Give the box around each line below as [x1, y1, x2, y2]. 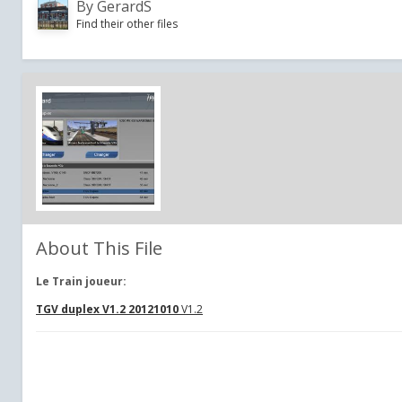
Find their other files [76, 15, 178, 31]
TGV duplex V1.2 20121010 [36, 301, 181, 317]
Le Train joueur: [36, 274, 127, 289]
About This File [36, 236, 162, 260]
